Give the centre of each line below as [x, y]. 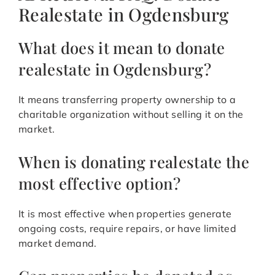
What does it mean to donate [122, 48]
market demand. [58, 243]
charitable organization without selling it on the [131, 114]
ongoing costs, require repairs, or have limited [128, 229]
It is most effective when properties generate [125, 214]
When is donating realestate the [134, 162]
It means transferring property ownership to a [127, 100]
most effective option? [100, 183]
